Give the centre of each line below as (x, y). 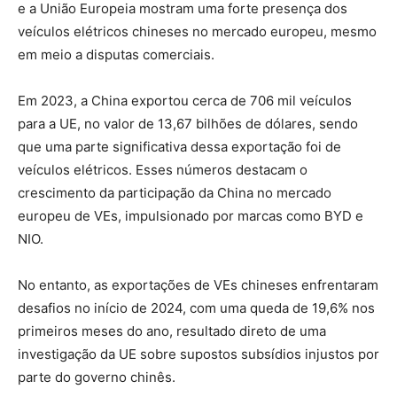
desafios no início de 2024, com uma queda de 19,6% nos (196, 307)
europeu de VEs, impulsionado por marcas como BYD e (191, 215)
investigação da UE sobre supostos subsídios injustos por (198, 354)
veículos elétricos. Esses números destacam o (163, 169)
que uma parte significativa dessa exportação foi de (179, 146)
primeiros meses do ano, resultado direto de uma (172, 331)
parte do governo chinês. (97, 377)
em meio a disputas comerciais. (116, 54)
